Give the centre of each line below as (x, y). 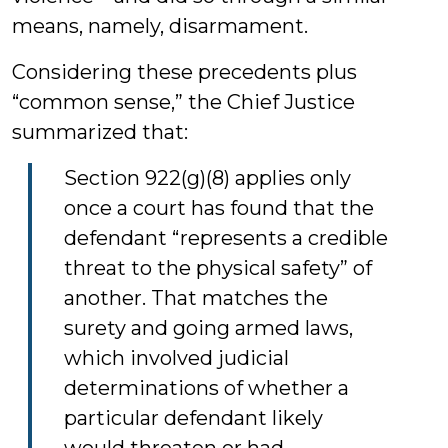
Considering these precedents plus (184, 72)
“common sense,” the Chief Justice (183, 102)
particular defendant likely (193, 418)
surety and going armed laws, (208, 328)
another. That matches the (196, 298)
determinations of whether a (206, 388)
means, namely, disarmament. (160, 26)
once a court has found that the (219, 208)
